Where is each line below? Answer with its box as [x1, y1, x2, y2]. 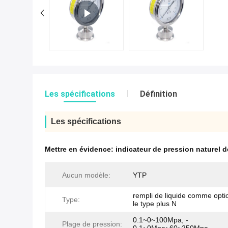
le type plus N [133, 199, 177, 208]
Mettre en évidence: [45, 145, 116, 154]
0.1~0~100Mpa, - [133, 216, 188, 224]
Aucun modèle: [62, 171, 110, 180]
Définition [140, 89, 177, 99]
